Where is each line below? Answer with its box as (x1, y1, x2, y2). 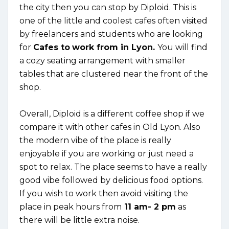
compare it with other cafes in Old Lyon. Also (19, 122, 200, 132)
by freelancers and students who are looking (19, 29, 203, 39)
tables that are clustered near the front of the (19, 68, 208, 79)
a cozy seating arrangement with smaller (19, 55, 186, 65)
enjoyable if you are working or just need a (19, 148, 194, 158)
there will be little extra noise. (19, 215, 140, 225)
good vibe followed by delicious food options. (19, 175, 203, 185)
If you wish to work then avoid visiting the (19, 188, 188, 198)
